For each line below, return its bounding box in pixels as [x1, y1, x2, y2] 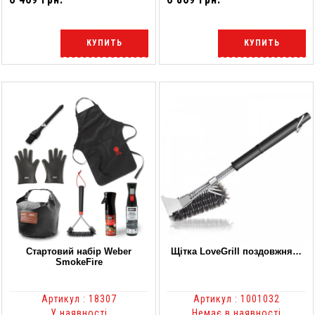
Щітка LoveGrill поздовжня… [171, 245, 302, 257]
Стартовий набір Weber [26, 245, 131, 257]
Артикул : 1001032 [193, 292, 280, 304]
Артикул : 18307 [41, 292, 117, 304]
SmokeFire [55, 256, 103, 267]
